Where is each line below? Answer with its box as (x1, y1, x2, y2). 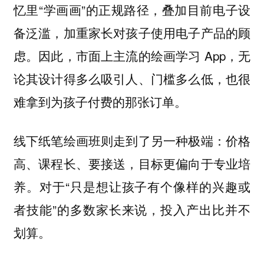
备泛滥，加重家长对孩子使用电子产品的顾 (13, 23, 251, 41)
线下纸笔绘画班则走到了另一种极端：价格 (13, 131, 251, 150)
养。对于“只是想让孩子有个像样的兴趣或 (13, 177, 251, 196)
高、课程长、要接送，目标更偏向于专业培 (13, 154, 251, 173)
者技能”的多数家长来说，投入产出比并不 (13, 200, 251, 219)
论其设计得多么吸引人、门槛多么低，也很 (13, 69, 251, 87)
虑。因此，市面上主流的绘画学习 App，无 (13, 46, 251, 64)
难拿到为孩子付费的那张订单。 (13, 92, 187, 110)
